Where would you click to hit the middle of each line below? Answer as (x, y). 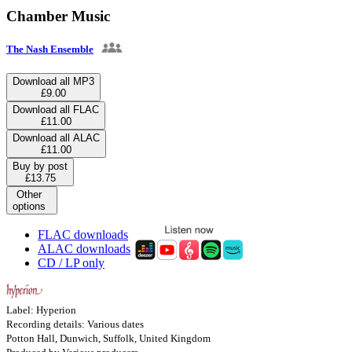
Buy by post (40, 166)
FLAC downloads (83, 234)
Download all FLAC (56, 109)
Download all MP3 (53, 81)
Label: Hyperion (41, 310)
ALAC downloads (84, 248)
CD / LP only (71, 262)
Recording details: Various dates (75, 324)
